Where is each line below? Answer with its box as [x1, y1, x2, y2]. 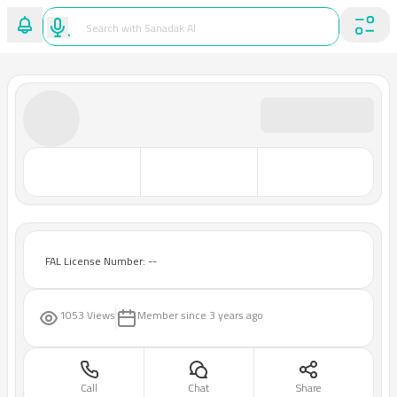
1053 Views [59, 305, 115, 325]
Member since [137, 305, 206, 325]
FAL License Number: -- [45, 251, 157, 271]
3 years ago [209, 305, 263, 325]
